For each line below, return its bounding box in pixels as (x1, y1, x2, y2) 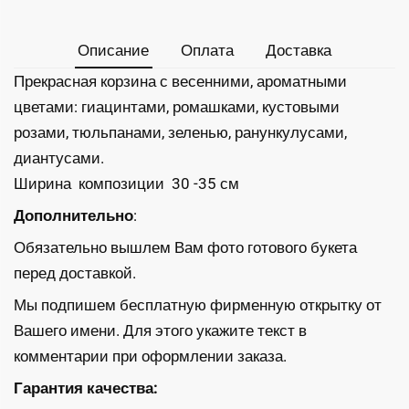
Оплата (181, 41, 234, 60)
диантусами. (14, 149, 104, 168)
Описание (78, 41, 150, 60)
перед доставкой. (14, 264, 136, 283)
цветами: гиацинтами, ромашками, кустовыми (14, 98, 340, 117)
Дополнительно (14, 206, 133, 225)
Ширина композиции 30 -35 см (14, 174, 239, 194)
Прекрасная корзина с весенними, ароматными (14, 72, 347, 91)
